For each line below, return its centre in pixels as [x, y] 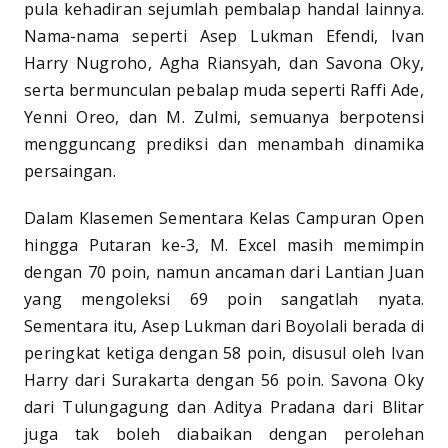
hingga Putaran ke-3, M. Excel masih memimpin [224, 245]
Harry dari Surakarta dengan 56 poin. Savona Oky [224, 380]
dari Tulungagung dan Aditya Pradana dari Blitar [224, 407]
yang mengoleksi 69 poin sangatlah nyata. [224, 299]
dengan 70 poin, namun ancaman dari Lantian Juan [224, 272]
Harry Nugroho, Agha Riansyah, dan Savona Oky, [224, 63]
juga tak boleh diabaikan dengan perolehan [224, 434]
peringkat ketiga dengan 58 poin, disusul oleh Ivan [224, 353]
